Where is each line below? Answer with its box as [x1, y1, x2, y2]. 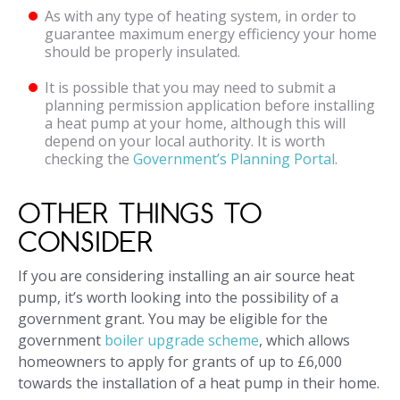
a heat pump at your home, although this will [45, 113, 346, 134]
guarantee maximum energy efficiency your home [45, 24, 377, 45]
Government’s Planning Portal [133, 149, 335, 170]
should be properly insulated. [45, 42, 240, 62]
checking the [45, 149, 133, 170]
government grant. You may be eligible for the [18, 309, 328, 329]
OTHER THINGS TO [18, 196, 263, 231]
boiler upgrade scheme [104, 330, 259, 351]
